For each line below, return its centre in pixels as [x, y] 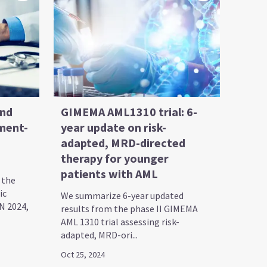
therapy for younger [115, 158]
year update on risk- [114, 127]
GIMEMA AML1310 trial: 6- [129, 111]
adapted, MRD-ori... [100, 235]
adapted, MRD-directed [123, 142]
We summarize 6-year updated [122, 195]
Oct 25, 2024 [83, 254]
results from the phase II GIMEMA [130, 208]
